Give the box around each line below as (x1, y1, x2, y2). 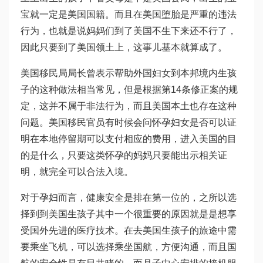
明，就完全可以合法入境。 (21, 167, 133, 177)
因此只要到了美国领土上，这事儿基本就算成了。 (21, 42, 227, 53)
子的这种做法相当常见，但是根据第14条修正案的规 (21, 85, 238, 95)
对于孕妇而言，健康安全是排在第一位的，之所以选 (21, 193, 237, 203)
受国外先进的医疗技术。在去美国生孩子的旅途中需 (21, 225, 237, 236)
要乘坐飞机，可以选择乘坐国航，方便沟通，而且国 (21, 242, 237, 252)
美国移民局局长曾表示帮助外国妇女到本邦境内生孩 (21, 68, 237, 79)
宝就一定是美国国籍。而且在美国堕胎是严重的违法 (21, 9, 237, 20)
